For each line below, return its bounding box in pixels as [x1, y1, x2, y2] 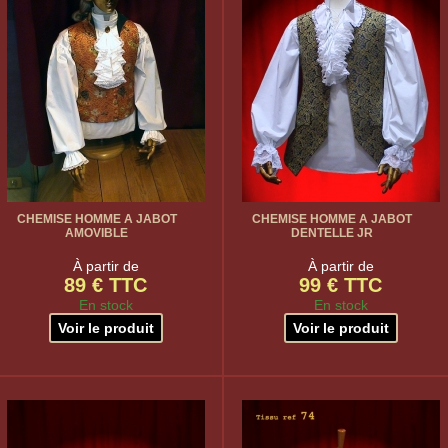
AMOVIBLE [65, 226, 128, 240]
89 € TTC [64, 274, 147, 296]
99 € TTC [299, 274, 382, 296]
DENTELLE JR [290, 226, 373, 240]
